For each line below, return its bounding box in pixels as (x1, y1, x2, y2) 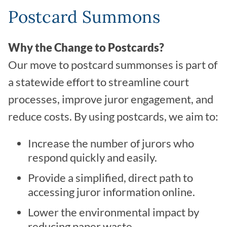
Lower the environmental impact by (28, 206, 199, 219)
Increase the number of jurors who (28, 137, 194, 150)
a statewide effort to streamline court (8, 75, 189, 89)
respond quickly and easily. (28, 151, 157, 165)
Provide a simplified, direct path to (28, 171, 193, 185)
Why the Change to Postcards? (8, 41, 164, 55)
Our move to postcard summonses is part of (8, 58, 217, 72)
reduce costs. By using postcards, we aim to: (8, 110, 218, 124)
